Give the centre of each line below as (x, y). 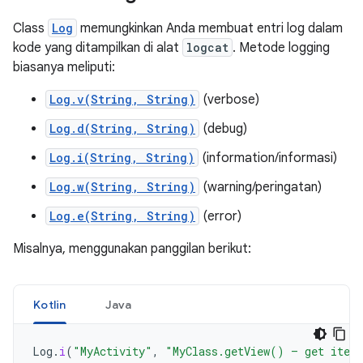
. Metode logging (281, 48)
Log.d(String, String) (122, 128)
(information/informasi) (268, 158)
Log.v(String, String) (122, 99)
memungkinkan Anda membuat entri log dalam (210, 28)
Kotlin (50, 305)
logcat (207, 47)
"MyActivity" (113, 351)
